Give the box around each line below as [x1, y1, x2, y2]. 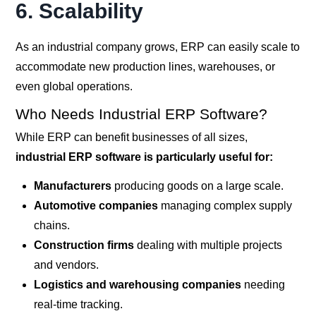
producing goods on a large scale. [111, 179, 284, 192]
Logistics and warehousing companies [33, 278, 241, 291]
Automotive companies [33, 199, 158, 212]
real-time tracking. [33, 298, 123, 310]
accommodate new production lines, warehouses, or [16, 60, 276, 73]
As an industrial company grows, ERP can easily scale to [16, 40, 300, 53]
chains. [33, 219, 70, 231]
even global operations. [16, 80, 133, 92]
